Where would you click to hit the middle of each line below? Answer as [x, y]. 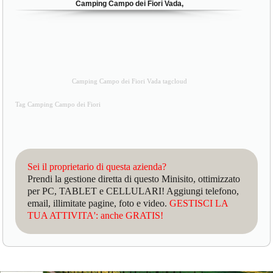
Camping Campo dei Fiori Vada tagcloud [129, 81]
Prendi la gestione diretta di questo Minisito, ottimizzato [134, 179]
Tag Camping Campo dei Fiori [58, 104]
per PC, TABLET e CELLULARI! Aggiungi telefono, [133, 191]
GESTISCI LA [199, 203]
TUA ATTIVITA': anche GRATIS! [96, 215]
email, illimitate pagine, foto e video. [99, 203]
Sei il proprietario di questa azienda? [97, 166]
